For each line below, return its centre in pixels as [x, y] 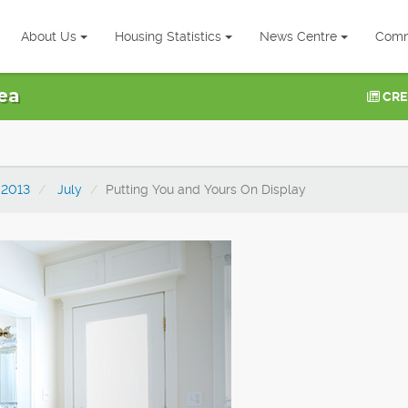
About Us [49, 36]
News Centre [298, 36]
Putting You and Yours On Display [206, 189]
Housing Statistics [168, 36]
